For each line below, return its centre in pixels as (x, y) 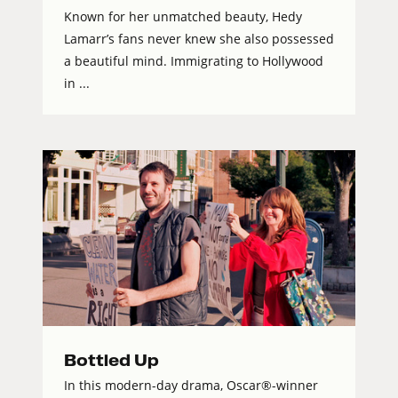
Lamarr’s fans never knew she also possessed (199, 39)
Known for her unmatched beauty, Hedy (183, 17)
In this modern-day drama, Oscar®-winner (191, 386)
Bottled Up (111, 361)
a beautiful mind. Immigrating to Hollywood (194, 61)
